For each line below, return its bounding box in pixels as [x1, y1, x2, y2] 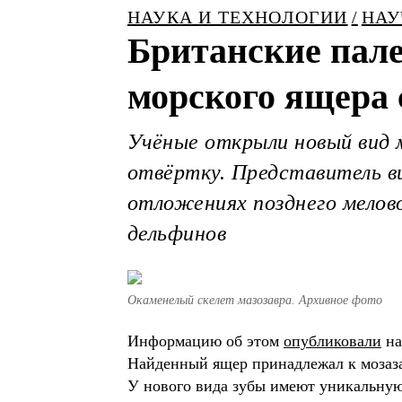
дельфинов [127, 222, 227, 245]
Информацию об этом [127, 332, 284, 350]
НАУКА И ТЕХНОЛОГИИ [127, 7, 348, 27]
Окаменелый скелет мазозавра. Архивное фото [127, 293, 382, 307]
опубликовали [284, 332, 381, 350]
